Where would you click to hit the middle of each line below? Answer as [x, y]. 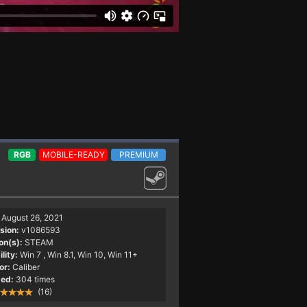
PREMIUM [138, 154]
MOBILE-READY [73, 154]
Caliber [26, 267]
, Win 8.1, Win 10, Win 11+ [90, 254]
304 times [35, 279]
